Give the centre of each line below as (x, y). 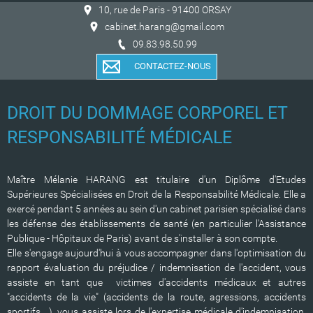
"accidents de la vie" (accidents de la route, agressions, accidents (156, 297)
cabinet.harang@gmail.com (165, 27)
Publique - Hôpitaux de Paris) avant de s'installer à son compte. (142, 239)
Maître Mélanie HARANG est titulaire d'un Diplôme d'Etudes (156, 180)
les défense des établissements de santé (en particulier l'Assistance (156, 224)
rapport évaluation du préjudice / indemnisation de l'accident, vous (156, 268)
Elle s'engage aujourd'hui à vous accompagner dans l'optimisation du (156, 253)
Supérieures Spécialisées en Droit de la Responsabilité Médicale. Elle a (156, 195)
